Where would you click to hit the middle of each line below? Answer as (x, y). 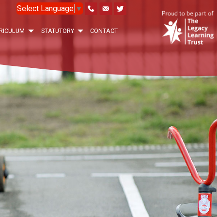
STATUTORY (57, 31)
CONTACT (104, 31)
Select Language (45, 8)
